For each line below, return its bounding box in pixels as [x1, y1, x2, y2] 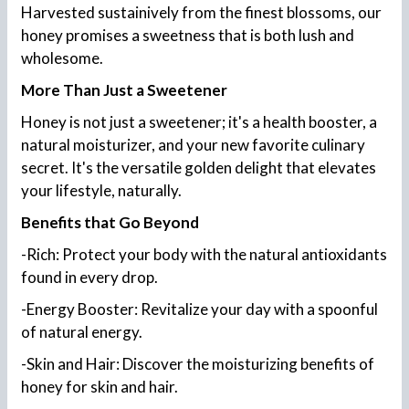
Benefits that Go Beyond [21, 212, 199, 232]
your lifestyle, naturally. [21, 180, 182, 200]
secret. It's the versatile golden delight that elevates [21, 157, 376, 177]
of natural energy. [21, 321, 142, 341]
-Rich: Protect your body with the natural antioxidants [21, 244, 387, 264]
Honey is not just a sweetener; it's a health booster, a [21, 111, 377, 131]
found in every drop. [21, 267, 158, 287]
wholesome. [21, 47, 103, 68]
